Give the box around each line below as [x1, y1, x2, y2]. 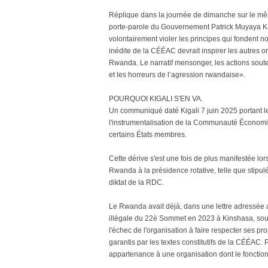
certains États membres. [109, 130, 187, 139]
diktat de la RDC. [109, 178, 164, 187]
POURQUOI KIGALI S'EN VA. [109, 95, 203, 103]
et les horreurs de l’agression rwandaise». [109, 71, 245, 79]
